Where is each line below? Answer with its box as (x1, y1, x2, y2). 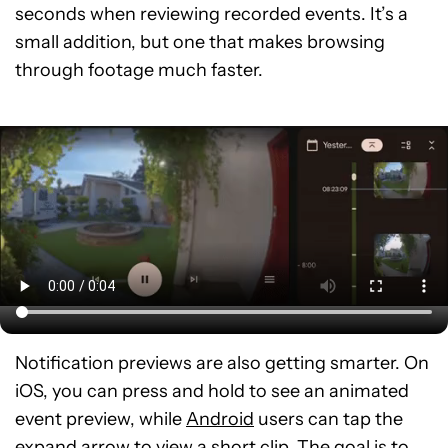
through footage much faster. (15, 58, 263, 81)
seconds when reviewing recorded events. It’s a (15, 2, 408, 25)
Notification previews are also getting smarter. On (15, 351, 429, 374)
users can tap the (254, 407, 403, 430)
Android (186, 407, 254, 430)
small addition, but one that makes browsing (15, 30, 385, 53)
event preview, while (15, 407, 186, 430)
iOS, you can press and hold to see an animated (15, 379, 409, 402)
